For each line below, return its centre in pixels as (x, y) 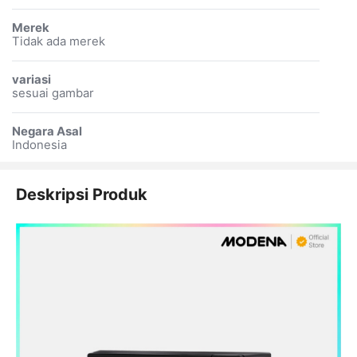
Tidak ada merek (58, 41)
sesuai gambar (53, 93)
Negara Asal (47, 131)
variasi (31, 79)
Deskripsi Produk (81, 194)
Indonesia (39, 145)
